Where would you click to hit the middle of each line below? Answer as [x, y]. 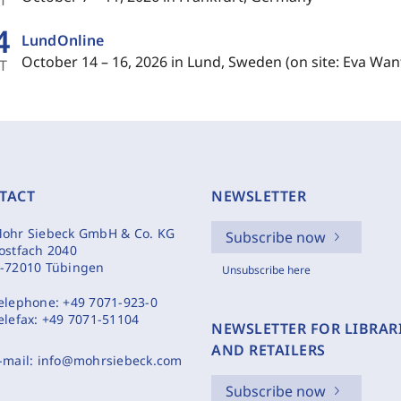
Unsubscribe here [266, 269]
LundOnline [63, 40]
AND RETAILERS [269, 350]
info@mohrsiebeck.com [110, 360]
